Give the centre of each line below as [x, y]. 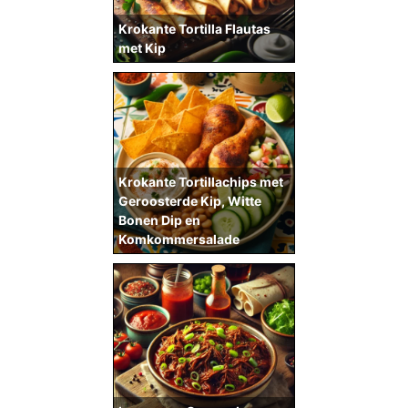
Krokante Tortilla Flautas [194, 29]
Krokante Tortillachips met [201, 182]
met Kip [142, 48]
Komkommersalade [179, 240]
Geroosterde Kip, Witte [190, 201]
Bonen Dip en [159, 220]
